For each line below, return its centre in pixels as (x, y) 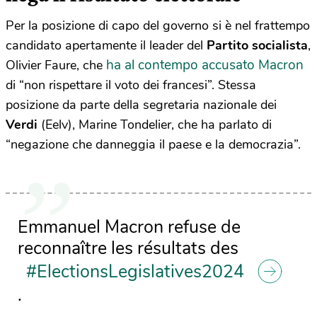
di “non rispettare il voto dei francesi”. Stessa (131, 85)
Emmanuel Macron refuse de (129, 227)
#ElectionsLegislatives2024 (135, 272)
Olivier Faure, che (56, 65)
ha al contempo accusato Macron (205, 65)
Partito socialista (257, 46)
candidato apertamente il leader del (106, 46)
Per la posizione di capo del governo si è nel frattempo (158, 26)
